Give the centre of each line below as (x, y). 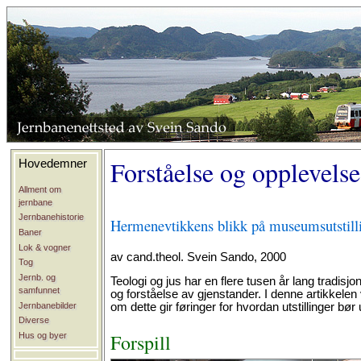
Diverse (34, 320)
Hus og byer (43, 335)
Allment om (40, 189)
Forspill (140, 343)
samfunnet (39, 290)
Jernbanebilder (48, 305)
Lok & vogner (45, 247)
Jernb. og (37, 277)
